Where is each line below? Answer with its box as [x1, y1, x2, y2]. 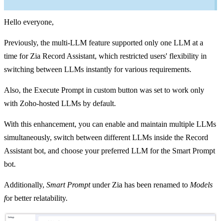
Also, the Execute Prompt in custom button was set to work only [4, 86, 204, 95]
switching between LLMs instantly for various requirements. [4, 65, 193, 74]
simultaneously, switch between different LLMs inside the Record [4, 133, 208, 142]
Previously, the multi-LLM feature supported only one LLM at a [4, 38, 203, 47]
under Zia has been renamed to [92, 181, 190, 189]
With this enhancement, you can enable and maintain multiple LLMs [4, 120, 216, 129]
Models [190, 181, 213, 189]
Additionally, [4, 181, 44, 189]
